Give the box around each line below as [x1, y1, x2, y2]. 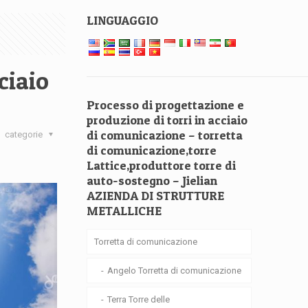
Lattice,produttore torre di [87, 158, 236, 173]
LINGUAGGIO [87, 13, 159, 27]
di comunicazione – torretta [87, 128, 243, 142]
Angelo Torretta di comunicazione [107, 265, 242, 276]
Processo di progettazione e [87, 98, 245, 112]
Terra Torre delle [107, 294, 170, 305]
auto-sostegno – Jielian [87, 173, 218, 188]
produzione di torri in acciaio [87, 113, 248, 127]
